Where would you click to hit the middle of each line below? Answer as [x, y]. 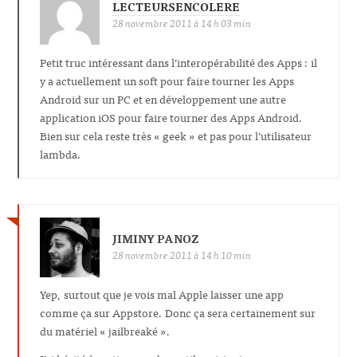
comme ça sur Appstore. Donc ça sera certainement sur [178, 312]
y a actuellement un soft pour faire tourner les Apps [167, 80]
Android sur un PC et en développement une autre [163, 98]
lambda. [61, 153]
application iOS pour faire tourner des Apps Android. [171, 116]
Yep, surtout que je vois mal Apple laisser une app [162, 294]
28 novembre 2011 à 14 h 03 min [182, 22]
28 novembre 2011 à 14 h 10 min [182, 255]
